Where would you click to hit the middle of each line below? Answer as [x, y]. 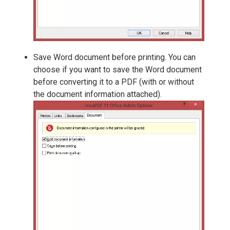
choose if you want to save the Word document [118, 69]
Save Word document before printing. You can [114, 57]
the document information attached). [98, 94]
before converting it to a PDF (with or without [114, 82]
